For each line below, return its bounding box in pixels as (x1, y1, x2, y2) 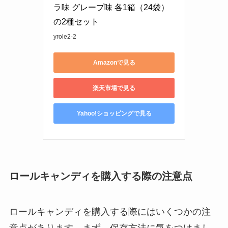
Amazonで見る (93, 59, 135, 66)
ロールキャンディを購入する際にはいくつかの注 (9, 206, 211, 217)
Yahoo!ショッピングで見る (76, 109, 152, 117)
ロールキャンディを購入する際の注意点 (9, 170, 192, 182)
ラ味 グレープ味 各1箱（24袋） (53, 3, 169, 12)
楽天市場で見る (93, 84, 135, 92)
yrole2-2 (53, 33, 76, 41)
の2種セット (53, 17, 99, 26)
